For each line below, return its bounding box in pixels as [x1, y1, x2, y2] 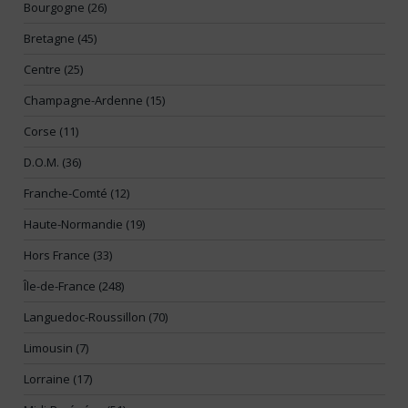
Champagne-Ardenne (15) [24, 92, 165, 109]
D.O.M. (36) [24, 154, 81, 171]
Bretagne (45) [24, 30, 97, 47]
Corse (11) [24, 123, 78, 140]
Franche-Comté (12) [24, 185, 129, 202]
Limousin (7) [24, 340, 88, 357]
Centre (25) [24, 61, 83, 78]
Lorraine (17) [24, 371, 92, 388]
